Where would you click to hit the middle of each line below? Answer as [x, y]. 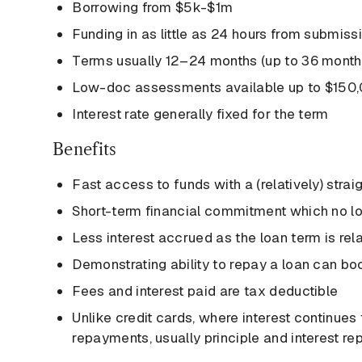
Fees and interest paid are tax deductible [205, 291]
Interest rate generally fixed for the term [200, 114]
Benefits [85, 150]
